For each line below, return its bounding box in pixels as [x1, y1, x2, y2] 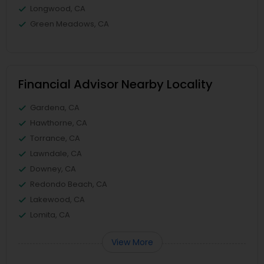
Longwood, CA [30, 3, 85, 15]
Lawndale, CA [30, 148, 82, 160]
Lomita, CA [30, 209, 70, 221]
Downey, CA [30, 163, 76, 175]
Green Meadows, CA [30, 18, 109, 30]
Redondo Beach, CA [30, 179, 107, 190]
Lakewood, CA [30, 194, 85, 206]
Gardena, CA [30, 102, 80, 114]
